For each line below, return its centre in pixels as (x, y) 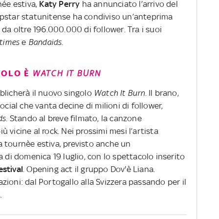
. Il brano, (162, 93)
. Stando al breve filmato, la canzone (74, 118)
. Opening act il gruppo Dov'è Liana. (89, 169)
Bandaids (45, 42)
